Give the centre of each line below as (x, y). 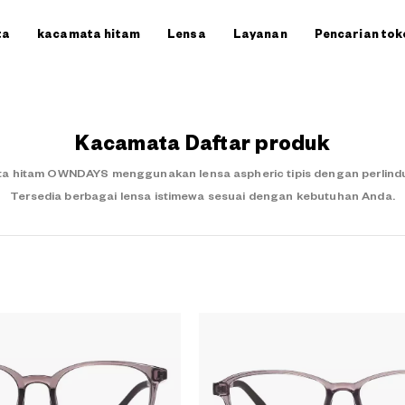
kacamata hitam (89, 34)
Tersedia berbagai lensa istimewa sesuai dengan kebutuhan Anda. (202, 196)
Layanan (260, 34)
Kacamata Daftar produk (202, 144)
